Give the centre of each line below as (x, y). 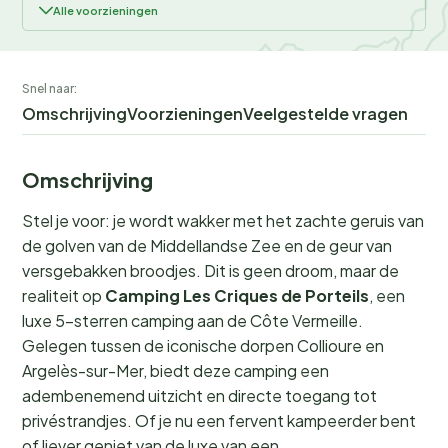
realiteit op (63, 296)
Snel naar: (49, 89)
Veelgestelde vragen (325, 114)
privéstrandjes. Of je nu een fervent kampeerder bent (219, 421)
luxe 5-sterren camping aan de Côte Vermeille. (192, 321)
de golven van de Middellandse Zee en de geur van (207, 246)
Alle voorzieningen (105, 11)
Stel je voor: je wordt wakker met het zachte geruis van (223, 221)
